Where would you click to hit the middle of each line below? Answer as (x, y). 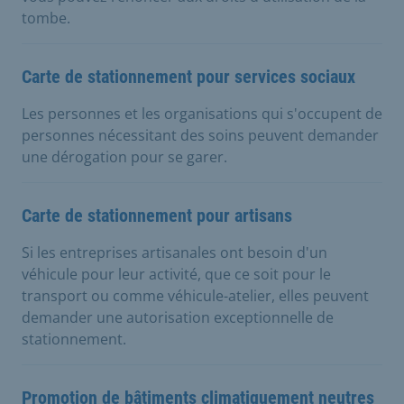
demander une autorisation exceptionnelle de (178, 317)
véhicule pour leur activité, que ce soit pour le (176, 274)
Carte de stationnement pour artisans (157, 215)
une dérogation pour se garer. (124, 156)
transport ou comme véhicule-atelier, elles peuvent (195, 295)
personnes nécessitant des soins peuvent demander (200, 135)
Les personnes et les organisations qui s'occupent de (202, 113)
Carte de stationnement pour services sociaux (188, 76)
